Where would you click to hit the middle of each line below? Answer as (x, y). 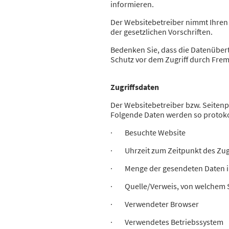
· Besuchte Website (149, 133)
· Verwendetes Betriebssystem (168, 222)
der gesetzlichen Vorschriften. (162, 32)
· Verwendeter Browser (155, 204)
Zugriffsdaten (135, 87)
